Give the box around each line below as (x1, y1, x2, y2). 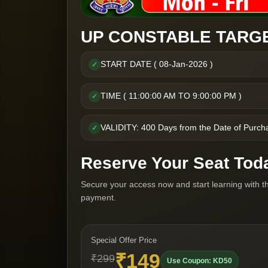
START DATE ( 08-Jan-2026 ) (100, 59, 213, 69)
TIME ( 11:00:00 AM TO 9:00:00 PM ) (100, 90, 242, 100)
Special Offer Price (91, 235, 157, 245)
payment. (81, 192, 116, 202)
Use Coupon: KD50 (167, 256, 232, 265)
